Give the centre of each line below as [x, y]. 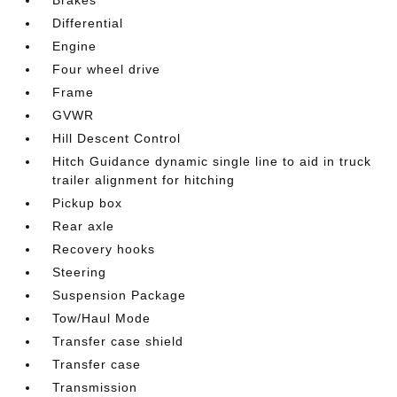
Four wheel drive [107, 69]
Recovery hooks [104, 249]
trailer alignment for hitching [144, 179]
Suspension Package [120, 295]
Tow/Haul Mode [102, 318]
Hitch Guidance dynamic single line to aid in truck [212, 161]
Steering [80, 272]
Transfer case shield [118, 341]
